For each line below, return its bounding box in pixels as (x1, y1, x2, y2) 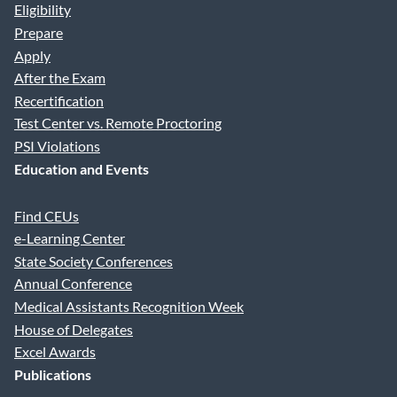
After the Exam (14, 69, 105, 87)
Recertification (14, 91, 104, 109)
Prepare (14, 24, 63, 41)
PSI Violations (14, 136, 100, 154)
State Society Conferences (14, 252, 173, 269)
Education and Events (14, 160, 149, 177)
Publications (14, 365, 91, 383)
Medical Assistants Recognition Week (14, 298, 244, 315)
